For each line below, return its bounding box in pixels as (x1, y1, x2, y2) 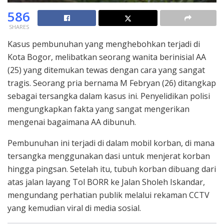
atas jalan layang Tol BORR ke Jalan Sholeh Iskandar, (7, 176, 205, 187)
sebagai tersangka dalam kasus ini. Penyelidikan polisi (7, 90, 210, 101)
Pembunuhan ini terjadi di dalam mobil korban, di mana (7, 137, 214, 148)
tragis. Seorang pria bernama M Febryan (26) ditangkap (7, 77, 216, 88)
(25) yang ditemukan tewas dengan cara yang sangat (7, 64, 205, 75)
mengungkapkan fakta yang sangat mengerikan (7, 103, 189, 114)
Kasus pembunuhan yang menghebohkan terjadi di (7, 38, 200, 49)
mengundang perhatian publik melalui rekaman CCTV (7, 189, 209, 200)
